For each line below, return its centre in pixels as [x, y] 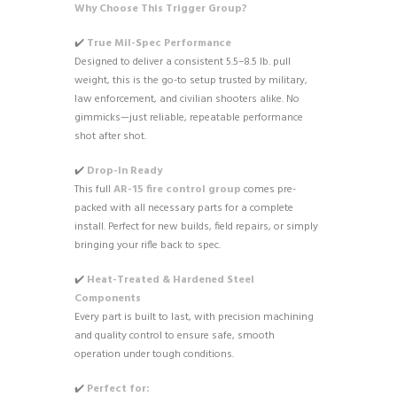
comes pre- [269, 189]
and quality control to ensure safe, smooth [175, 335]
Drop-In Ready [125, 171]
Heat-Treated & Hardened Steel [171, 280]
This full [94, 189]
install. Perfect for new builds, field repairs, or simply [196, 226]
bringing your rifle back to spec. [148, 245]
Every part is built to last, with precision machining [194, 317]
